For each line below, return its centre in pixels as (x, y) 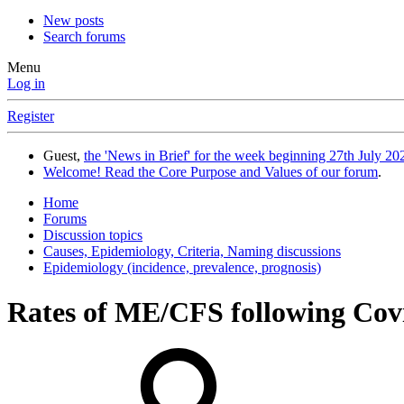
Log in (26, 84)
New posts (73, 21)
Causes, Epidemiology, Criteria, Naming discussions (192, 252)
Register (31, 116)
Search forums (84, 37)
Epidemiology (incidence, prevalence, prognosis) (182, 268)
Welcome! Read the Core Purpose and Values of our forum (211, 172)
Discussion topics (93, 235)
